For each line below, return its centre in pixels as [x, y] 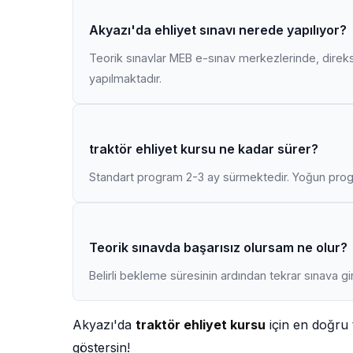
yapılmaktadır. [125, 78]
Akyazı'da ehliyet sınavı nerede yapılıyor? [218, 30]
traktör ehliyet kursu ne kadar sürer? [204, 149]
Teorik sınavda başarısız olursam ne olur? [218, 247]
